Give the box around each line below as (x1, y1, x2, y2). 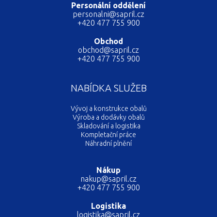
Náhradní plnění (85, 139, 132, 147)
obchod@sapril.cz (78, 45, 139, 54)
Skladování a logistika (77, 122, 140, 130)
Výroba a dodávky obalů (72, 113, 145, 121)
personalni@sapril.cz (73, 9, 144, 18)
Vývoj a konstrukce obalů (70, 104, 147, 112)
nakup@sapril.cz (80, 174, 137, 183)
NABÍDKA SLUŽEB (70, 82, 147, 93)
